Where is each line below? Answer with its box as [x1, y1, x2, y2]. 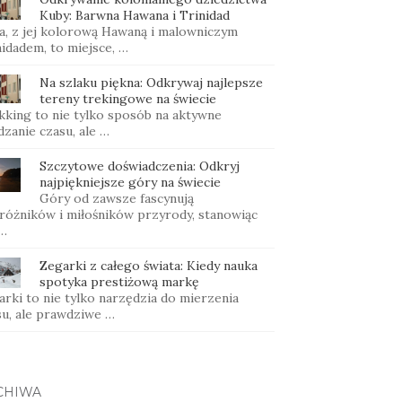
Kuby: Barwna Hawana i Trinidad [39, 7, 230, 24]
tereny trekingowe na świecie [39, 91, 216, 108]
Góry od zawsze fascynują [39, 190, 194, 207]
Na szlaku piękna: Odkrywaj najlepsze [39, 74, 263, 92]
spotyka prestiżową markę [39, 274, 199, 291]
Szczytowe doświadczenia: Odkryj [39, 158, 240, 175]
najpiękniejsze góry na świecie [39, 174, 221, 191]
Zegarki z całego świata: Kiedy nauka [39, 258, 258, 275]
